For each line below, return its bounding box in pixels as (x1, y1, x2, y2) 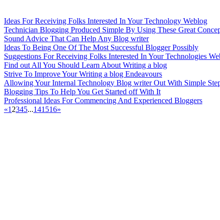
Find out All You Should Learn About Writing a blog (4, 61, 167, 69)
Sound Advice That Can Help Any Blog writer (4, 34, 149, 43)
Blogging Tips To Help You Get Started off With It (4, 87, 161, 96)
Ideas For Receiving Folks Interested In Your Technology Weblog (4, 17, 207, 25)
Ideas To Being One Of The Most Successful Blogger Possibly (4, 43, 198, 52)
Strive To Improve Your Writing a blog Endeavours (4, 70, 162, 78)
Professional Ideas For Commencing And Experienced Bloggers (4, 96, 202, 105)
